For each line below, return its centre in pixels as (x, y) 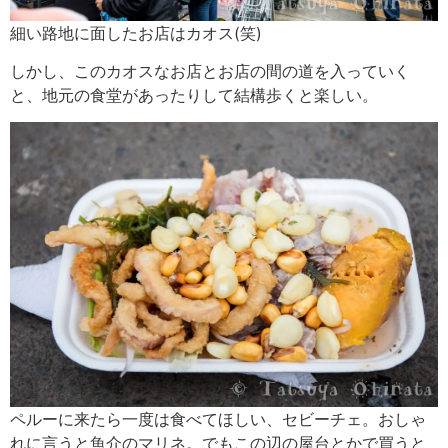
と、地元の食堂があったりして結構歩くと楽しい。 (194, 95)
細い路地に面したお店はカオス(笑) (136, 32)
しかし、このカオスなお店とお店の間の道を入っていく (210, 71)
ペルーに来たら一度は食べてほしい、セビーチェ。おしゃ (218, 419)
